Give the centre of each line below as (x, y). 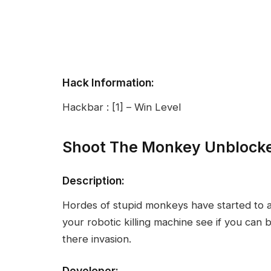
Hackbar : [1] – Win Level (122, 107)
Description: (93, 180)
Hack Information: (108, 82)
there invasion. (97, 239)
